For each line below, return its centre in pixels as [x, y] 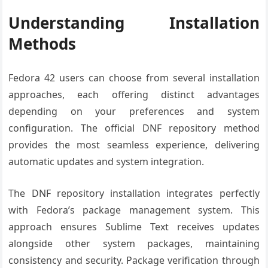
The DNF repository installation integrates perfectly [134, 193]
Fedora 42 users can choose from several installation [134, 78]
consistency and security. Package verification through [134, 260]
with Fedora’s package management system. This [134, 210]
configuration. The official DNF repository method [134, 128]
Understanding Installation [134, 23]
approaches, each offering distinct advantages [134, 95]
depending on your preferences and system [134, 111]
